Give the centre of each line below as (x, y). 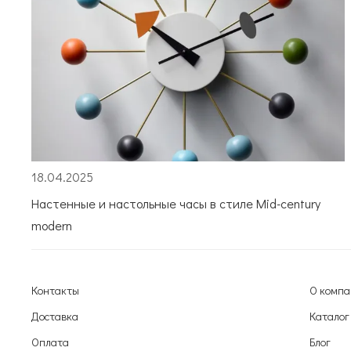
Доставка (55, 316)
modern (52, 226)
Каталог (329, 316)
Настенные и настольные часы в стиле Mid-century (176, 204)
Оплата (50, 342)
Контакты (55, 290)
